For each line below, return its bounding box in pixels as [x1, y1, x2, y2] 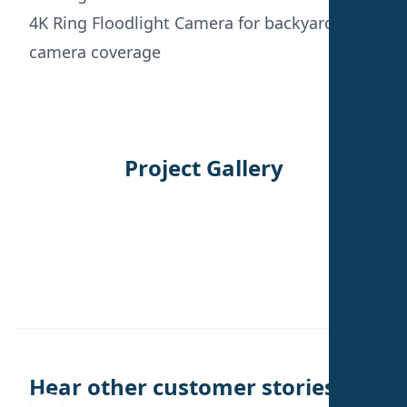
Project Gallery [124, 152, 283, 183]
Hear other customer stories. [29, 371, 342, 402]
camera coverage [29, 40, 161, 63]
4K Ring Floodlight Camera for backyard [29, 11, 334, 34]
